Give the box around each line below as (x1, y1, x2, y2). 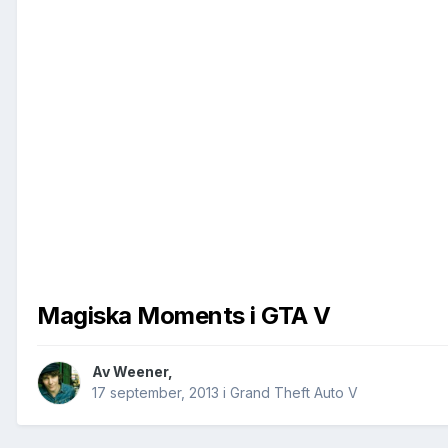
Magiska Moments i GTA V (37, 301, 331, 331)
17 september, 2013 (92, 384, 219, 402)
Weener (113, 363, 168, 381)
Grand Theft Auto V (230, 384, 358, 402)
